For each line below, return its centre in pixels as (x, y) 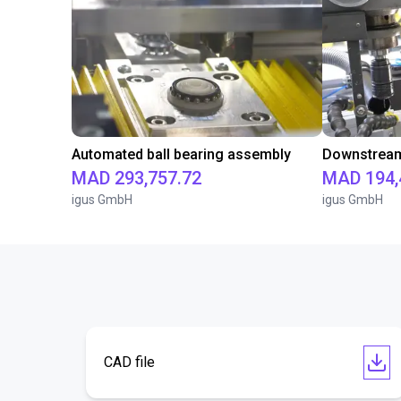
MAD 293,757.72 (137, 178)
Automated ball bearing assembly (181, 154)
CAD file (129, 362)
